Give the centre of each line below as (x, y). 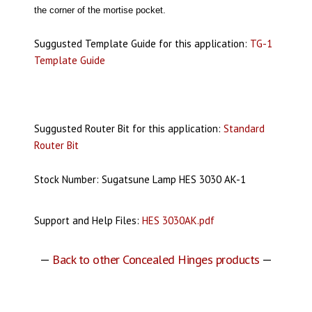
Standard (244, 129)
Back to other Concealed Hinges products (156, 260)
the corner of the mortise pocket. (100, 10)
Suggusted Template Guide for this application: (142, 44)
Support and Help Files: (88, 221)
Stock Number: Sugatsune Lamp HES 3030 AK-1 (140, 180)
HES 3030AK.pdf (178, 221)
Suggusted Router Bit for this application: (128, 129)
